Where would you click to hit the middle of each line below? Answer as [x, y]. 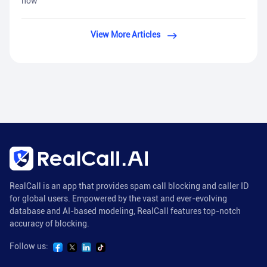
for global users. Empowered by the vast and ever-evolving [118, 199]
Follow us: [29, 246]
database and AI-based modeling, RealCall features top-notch [125, 211]
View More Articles [125, 35]
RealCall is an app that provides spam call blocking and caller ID [129, 186]
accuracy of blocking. [49, 224]
